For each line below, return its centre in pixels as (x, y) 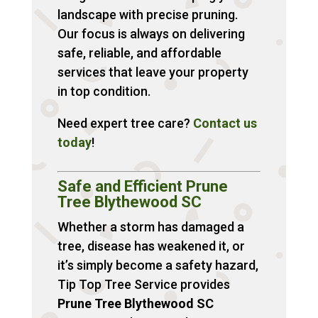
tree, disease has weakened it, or (151, 246)
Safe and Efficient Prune (142, 186)
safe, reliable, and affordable (139, 53)
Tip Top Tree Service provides (143, 284)
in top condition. (104, 91)
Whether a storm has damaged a (150, 226)
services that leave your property (153, 72)
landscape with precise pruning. (147, 14)
